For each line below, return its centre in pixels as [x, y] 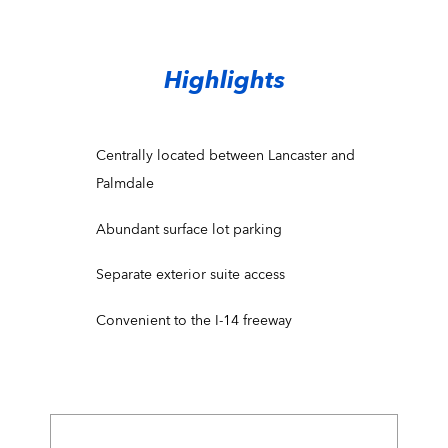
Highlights [224, 81]
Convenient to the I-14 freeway [194, 321]
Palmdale [125, 184]
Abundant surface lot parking [189, 229]
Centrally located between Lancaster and [226, 156]
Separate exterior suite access [191, 275]
